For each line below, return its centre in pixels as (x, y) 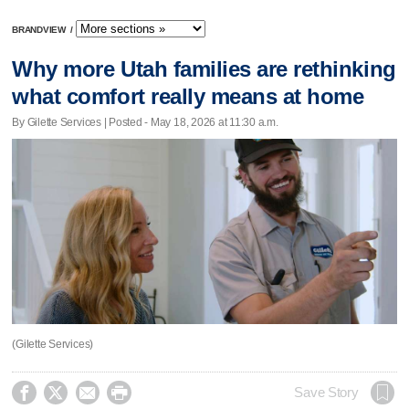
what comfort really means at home (188, 97)
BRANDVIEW (40, 30)
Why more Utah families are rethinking (204, 69)
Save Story (326, 392)
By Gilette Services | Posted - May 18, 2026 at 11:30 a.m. (145, 122)
